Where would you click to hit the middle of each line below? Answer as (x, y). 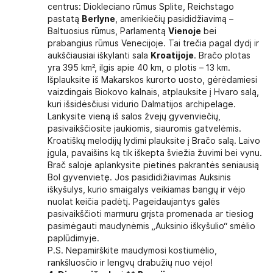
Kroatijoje (172, 55)
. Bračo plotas (222, 55)
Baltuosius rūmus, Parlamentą (108, 31)
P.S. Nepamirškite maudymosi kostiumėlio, (132, 250)
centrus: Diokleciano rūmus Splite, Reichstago (141, 7)
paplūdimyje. (73, 238)
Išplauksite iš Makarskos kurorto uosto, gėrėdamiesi (152, 80)
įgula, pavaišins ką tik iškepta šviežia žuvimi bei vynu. (155, 153)
